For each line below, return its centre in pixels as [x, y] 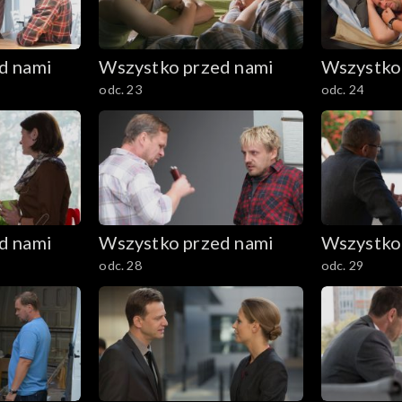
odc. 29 [342, 266]
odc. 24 [342, 90]
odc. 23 [120, 90]
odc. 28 [120, 266]
